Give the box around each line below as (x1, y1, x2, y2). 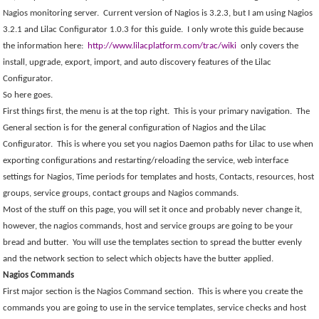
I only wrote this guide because (187, 25, 304, 34)
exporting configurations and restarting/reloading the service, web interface (3, 156, 289, 165)
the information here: (3, 41, 84, 51)
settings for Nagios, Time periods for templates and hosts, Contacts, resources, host (3, 172, 315, 182)
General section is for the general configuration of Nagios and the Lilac (3, 123, 267, 132)
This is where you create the (198, 287, 303, 296)
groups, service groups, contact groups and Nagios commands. (3, 189, 239, 198)
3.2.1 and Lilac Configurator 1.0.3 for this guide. (3, 25, 184, 34)
